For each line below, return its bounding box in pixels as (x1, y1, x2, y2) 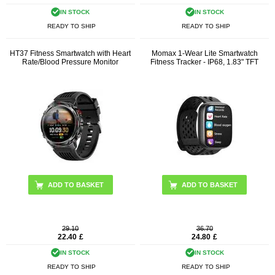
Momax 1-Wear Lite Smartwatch (151, 49, 258, 58)
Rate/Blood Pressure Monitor (22, 58, 119, 67)
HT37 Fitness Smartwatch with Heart (10, 49, 131, 58)
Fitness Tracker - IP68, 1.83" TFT (150, 58, 259, 67)
